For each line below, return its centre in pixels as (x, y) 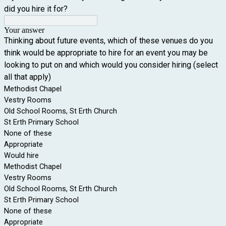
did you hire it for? (36, 9)
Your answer (24, 30)
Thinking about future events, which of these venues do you (108, 41)
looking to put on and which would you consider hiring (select (111, 65)
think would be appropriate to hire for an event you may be (106, 53)
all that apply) (27, 77)
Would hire (21, 155)
